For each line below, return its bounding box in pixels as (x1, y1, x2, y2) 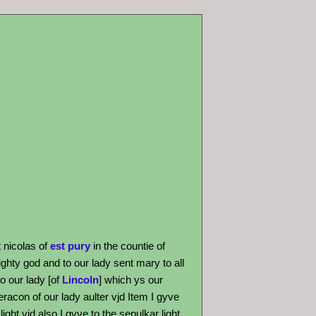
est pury (50, 240, 90, 252)
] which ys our (99, 274, 163, 286)
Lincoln (62, 274, 99, 286)
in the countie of (90, 240, 165, 252)
